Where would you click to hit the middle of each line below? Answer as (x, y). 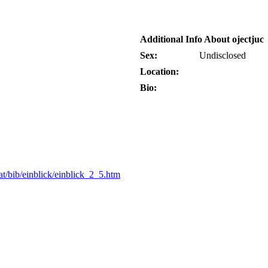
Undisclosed (223, 55)
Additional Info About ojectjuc (202, 39)
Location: (159, 71)
